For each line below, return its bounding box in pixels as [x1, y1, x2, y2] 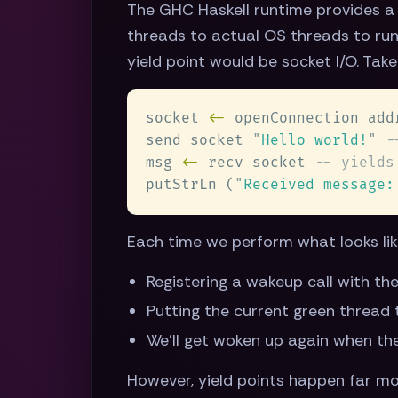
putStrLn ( [146, 176, 235, 195]
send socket [146, 131, 252, 150]
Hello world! [261, 131, 368, 150]
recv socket [199, 154, 314, 172]
